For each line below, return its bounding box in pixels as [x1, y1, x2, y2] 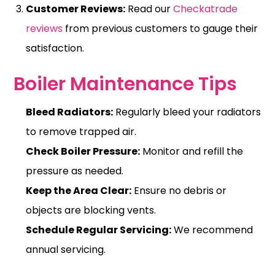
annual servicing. [26, 242, 106, 257]
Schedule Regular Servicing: [26, 222, 171, 237]
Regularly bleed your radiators [113, 104, 261, 119]
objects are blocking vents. [26, 203, 156, 217]
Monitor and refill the [140, 144, 243, 158]
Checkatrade [173, 1, 238, 16]
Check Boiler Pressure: [26, 144, 140, 158]
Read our [125, 1, 173, 16]
